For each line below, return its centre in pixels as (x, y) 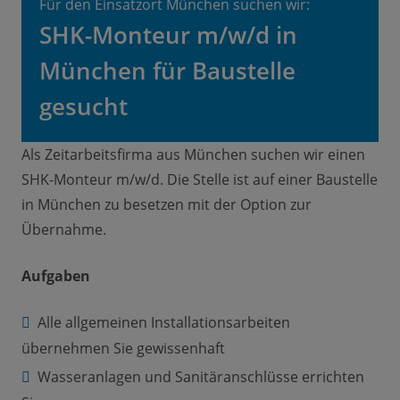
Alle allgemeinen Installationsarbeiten (164, 323)
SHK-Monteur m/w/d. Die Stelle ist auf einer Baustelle (200, 180)
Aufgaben (56, 276)
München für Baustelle (167, 71)
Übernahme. (64, 230)
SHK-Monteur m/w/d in (168, 35)
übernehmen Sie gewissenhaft (123, 349)
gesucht (83, 107)
